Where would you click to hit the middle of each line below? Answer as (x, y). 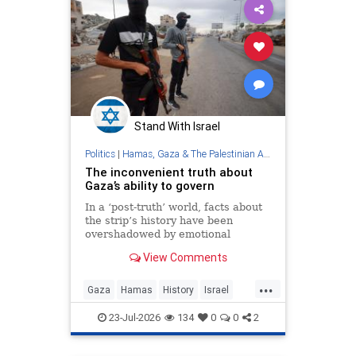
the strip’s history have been (159, 220)
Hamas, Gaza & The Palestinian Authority (193, 153)
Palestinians (115, 315)
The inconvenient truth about (168, 172)
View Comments (184, 258)
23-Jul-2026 (133, 317)
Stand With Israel (177, 127)
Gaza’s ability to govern (149, 185)
